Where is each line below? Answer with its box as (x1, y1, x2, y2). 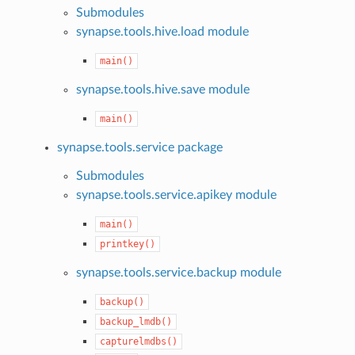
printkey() (100, 238, 156, 250)
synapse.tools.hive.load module (76, 25, 250, 38)
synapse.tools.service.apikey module (76, 188, 277, 201)
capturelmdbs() (100, 335, 178, 347)
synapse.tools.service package (57, 140, 223, 154)
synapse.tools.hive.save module (76, 82, 250, 96)
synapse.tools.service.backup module (76, 265, 282, 279)
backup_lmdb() (100, 315, 173, 327)
